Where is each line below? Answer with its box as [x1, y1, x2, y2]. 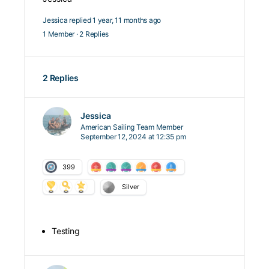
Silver [122, 183, 139, 191]
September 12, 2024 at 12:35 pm [80, 132, 186, 141]
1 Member [43, 29, 75, 38]
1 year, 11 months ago [92, 16, 162, 25]
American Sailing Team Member [80, 122, 183, 131]
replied [69, 16, 93, 25]
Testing [52, 226, 80, 236]
